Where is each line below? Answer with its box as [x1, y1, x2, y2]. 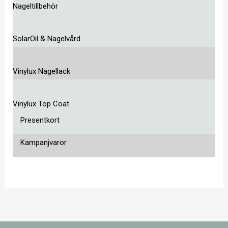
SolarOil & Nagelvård [13, 34, 81, 44]
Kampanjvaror [20, 138, 67, 148]
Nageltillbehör [13, 2, 59, 11]
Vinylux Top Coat [13, 99, 70, 109]
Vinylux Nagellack [13, 67, 71, 76]
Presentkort [20, 116, 60, 125]
